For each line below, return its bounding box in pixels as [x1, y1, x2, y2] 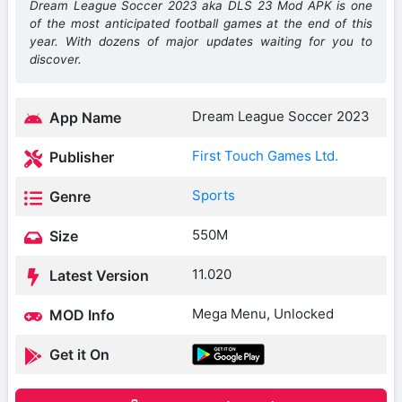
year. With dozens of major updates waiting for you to [30, 34, 372, 49]
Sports [192, 187, 235, 205]
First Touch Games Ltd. [192, 147, 338, 165]
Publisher [46, 148, 114, 167]
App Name [46, 109, 121, 127]
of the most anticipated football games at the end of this [30, 16, 372, 31]
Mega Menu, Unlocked [192, 305, 334, 323]
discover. [30, 52, 82, 67]
